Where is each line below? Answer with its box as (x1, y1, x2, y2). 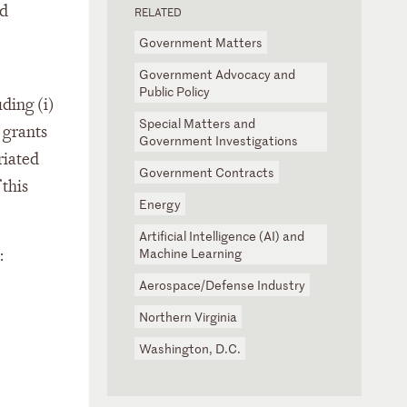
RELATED (134, 4, 182, 20)
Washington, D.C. (139, 340, 241, 357)
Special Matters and (139, 114, 255, 132)
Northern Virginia (139, 308, 237, 325)
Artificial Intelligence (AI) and (139, 227, 304, 244)
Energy (139, 195, 181, 213)
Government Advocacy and (139, 65, 295, 83)
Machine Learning (139, 244, 242, 262)
